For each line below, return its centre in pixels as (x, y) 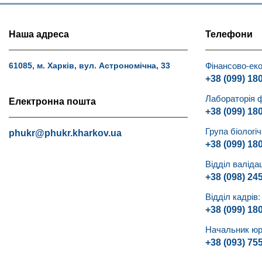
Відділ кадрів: (233, 196)
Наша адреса (39, 34)
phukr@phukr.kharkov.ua (65, 133)
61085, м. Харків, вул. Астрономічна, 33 (89, 65)
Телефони (229, 34)
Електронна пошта (52, 101)
